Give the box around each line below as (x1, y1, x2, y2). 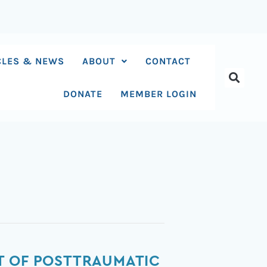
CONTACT (145, 55, 191, 67)
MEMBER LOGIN (120, 88, 197, 100)
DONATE (63, 88, 103, 100)
